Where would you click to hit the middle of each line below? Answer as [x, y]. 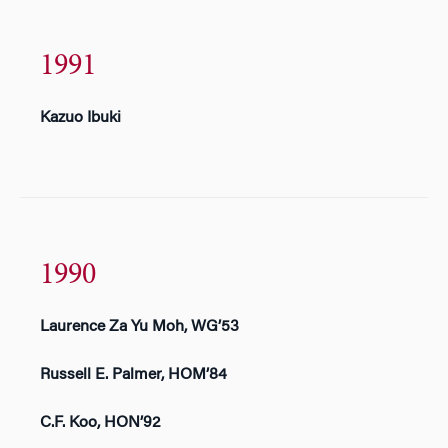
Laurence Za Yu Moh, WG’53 [139, 326]
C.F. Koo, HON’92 [100, 422]
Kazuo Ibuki [80, 117]
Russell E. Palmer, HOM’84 [133, 374]
